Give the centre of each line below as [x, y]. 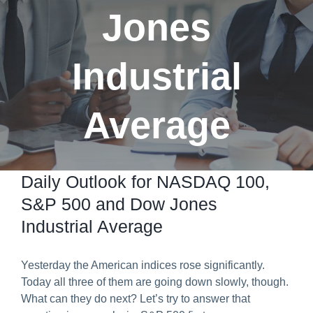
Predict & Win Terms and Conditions [105, 26]
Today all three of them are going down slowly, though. [155, 282]
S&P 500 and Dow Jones [119, 204]
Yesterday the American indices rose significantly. [143, 265]
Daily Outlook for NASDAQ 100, [145, 182]
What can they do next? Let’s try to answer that [136, 299]
